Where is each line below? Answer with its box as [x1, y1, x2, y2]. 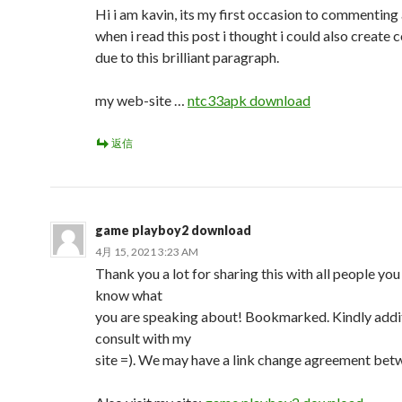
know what [95, 286, 162, 303]
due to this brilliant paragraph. [95, 48, 279, 66]
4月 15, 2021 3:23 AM [95, 245, 198, 258]
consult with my [95, 329, 191, 346]
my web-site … [95, 92, 188, 109]
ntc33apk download [188, 92, 310, 109]
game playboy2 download [95, 223, 251, 238]
